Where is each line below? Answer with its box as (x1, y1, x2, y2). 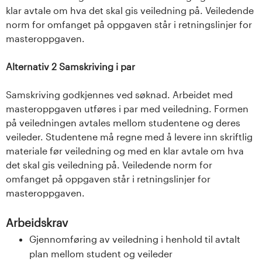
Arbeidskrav (6, 215, 68, 229)
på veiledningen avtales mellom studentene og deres (6, 116, 240, 128)
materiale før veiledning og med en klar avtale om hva (6, 144, 244, 156)
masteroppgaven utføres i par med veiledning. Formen (6, 102, 249, 114)
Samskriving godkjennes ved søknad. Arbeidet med (6, 88, 233, 100)
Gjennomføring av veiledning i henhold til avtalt (29, 233, 240, 244)
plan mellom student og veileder (29, 247, 173, 259)
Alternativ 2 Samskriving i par (6, 60, 135, 72)
